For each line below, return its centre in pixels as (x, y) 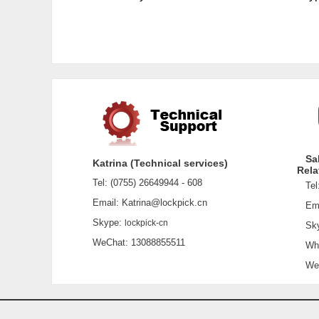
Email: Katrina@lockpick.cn (145, 203)
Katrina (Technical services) (160, 163)
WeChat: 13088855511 (134, 242)
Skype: (104, 223)
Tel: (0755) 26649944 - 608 (143, 183)
